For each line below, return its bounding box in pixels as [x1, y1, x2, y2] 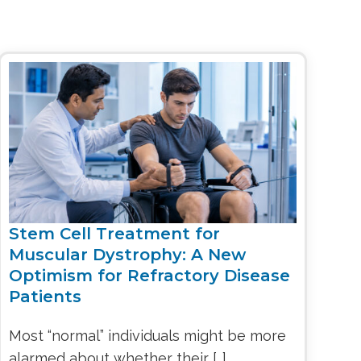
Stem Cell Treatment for [8, 223, 220, 243]
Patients [8, 286, 81, 306]
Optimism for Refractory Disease [8, 265, 290, 285]
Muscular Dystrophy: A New [8, 244, 246, 264]
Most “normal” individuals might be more [8, 327, 286, 345]
